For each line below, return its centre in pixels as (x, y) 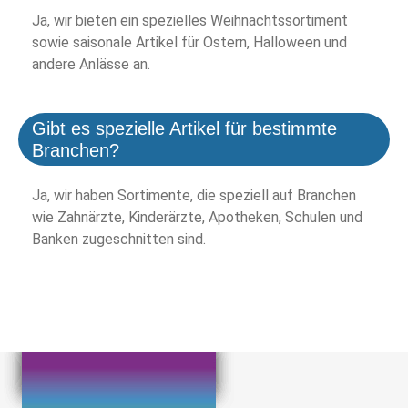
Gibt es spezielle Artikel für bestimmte (184, 129)
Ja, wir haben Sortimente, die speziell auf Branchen (194, 196)
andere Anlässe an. (91, 65)
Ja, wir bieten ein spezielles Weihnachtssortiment (190, 21)
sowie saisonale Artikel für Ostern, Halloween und (189, 43)
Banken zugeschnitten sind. (119, 240)
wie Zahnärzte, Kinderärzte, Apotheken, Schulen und (197, 218)
